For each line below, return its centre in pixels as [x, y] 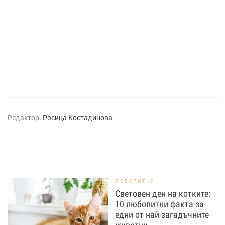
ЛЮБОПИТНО [135, 181]
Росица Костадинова [78, 118]
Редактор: [24, 118]
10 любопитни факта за [159, 204]
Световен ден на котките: [162, 194]
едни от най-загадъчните [162, 215]
